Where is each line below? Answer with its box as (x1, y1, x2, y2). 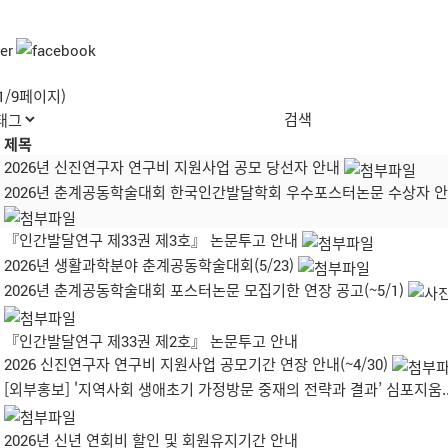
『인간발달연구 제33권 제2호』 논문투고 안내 (4, 329, 298, 353)
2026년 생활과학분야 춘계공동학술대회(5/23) (4, 253, 294, 277)
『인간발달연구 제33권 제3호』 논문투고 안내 (4, 228, 298, 252)
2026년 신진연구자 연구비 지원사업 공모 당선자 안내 (4, 155, 340, 179)
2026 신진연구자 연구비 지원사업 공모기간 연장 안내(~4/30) (4, 352, 388, 376)
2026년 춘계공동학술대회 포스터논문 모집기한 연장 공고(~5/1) (4, 278, 404, 302)
